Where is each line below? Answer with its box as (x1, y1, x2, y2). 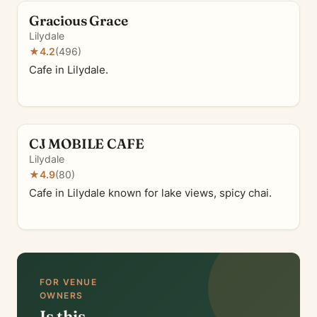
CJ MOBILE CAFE (29, 135, 144, 152)
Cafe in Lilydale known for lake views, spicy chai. (29, 187, 272, 200)
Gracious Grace (29, 12, 128, 29)
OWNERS (40, 290, 83, 301)
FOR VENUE (40, 277, 98, 287)
